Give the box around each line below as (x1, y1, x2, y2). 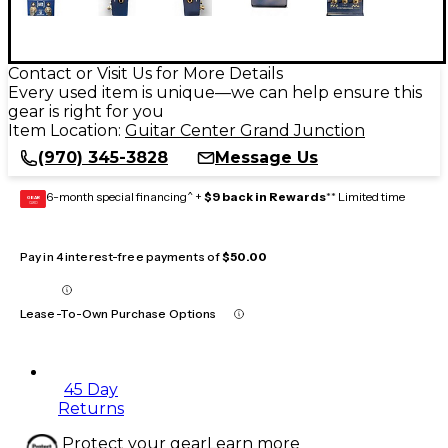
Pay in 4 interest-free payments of (20, 248, 223, 264)
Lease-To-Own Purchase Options (20, 305, 217, 321)
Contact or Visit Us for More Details (8, 63, 283, 83)
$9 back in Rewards (204, 188, 326, 204)
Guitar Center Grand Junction (125, 120, 365, 140)
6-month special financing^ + (46, 188, 204, 204)
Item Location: (8, 120, 125, 140)
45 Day (64, 379, 118, 399)
